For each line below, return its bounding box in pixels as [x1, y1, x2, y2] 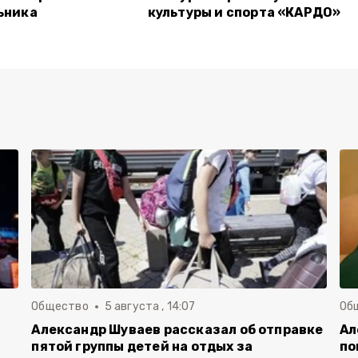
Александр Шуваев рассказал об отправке [31, 322, 324, 337]
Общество [31, 300, 89, 313]
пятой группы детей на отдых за [31, 339, 253, 354]
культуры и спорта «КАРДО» [147, 5, 341, 20]
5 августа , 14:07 [104, 300, 196, 313]
